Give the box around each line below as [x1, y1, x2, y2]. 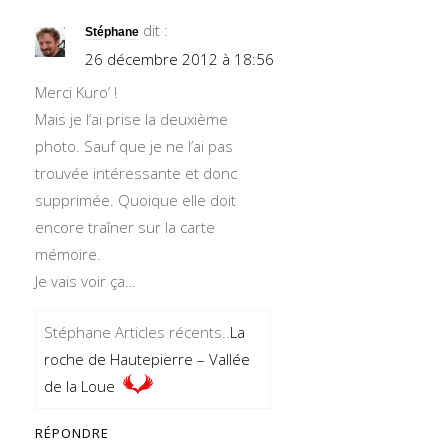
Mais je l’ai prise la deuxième [35, 109, 228, 129]
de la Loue [44, 376, 115, 396]
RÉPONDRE [35, 424, 109, 442]
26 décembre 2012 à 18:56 [85, 49, 274, 69]
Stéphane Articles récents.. [44, 322, 230, 342]
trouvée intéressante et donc [35, 163, 237, 183]
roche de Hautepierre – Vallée [44, 349, 250, 369]
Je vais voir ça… [35, 271, 136, 291]
